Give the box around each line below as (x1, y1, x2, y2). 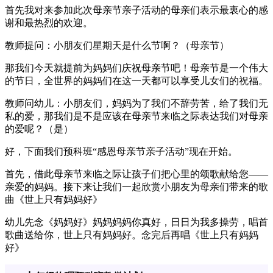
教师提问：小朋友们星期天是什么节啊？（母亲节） (5, 40, 229, 51)
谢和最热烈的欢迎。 (5, 18, 93, 29)
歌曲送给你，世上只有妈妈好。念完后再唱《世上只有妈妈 (5, 230, 258, 241)
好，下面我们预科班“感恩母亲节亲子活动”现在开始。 (5, 146, 238, 157)
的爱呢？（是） (5, 124, 73, 135)
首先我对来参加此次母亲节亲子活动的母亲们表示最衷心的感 (5, 5, 268, 16)
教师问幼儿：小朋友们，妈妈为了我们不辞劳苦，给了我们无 (5, 98, 268, 109)
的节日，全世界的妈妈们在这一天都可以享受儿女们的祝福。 (5, 76, 268, 87)
